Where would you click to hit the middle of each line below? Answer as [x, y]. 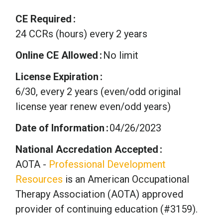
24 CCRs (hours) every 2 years [81, 34]
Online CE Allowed [57, 55]
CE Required [44, 19]
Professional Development [107, 164]
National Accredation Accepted [87, 149]
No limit [121, 55]
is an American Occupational [126, 179]
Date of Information [60, 128]
